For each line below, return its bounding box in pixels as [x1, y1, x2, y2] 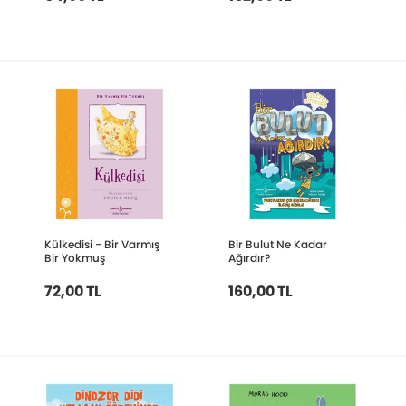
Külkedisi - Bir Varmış [44, 237, 160, 253]
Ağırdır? [227, 250, 270, 266]
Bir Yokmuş [44, 250, 106, 266]
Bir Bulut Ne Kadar [227, 237, 327, 253]
